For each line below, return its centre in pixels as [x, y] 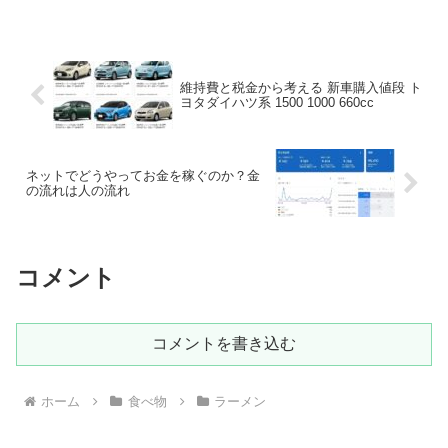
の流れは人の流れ [78, 191]
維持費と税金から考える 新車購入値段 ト [300, 88]
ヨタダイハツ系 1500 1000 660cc [276, 103]
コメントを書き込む [224, 344]
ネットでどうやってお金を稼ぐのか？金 [143, 176]
